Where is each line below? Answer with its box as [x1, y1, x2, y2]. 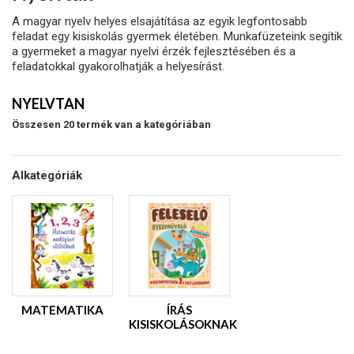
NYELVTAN [12, 95, 87, 112]
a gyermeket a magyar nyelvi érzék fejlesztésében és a [12, 44, 296, 58]
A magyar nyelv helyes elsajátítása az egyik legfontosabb [12, 14, 307, 28]
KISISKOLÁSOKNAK [129, 317, 237, 331]
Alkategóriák [12, 168, 82, 183]
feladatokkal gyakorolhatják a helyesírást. [12, 59, 224, 73]
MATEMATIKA [21, 303, 104, 317]
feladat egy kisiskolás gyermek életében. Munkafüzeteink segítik [12, 29, 342, 43]
